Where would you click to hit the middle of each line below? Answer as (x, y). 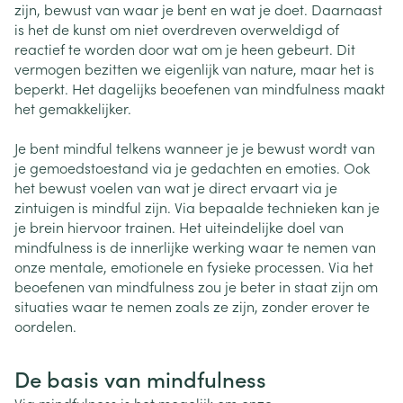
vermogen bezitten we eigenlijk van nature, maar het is (194, 69)
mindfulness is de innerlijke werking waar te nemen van (195, 247)
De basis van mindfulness (140, 379)
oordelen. (45, 326)
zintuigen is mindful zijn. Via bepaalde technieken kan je (197, 207)
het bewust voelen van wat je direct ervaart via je (176, 188)
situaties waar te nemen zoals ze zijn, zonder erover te (192, 306)
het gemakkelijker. (75, 108)
